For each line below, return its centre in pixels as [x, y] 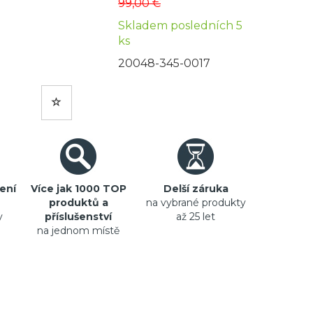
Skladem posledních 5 [180, 26]
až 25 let [196, 217]
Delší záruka [196, 189]
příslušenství [78, 217]
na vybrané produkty [196, 203]
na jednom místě [78, 231]
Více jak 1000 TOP [78, 189]
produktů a [78, 203]
